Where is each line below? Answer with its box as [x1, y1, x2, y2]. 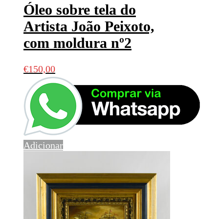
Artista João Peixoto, [23, 18, 154, 35]
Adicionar [23, 140, 63, 151]
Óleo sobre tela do [23, 1, 136, 18]
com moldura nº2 [23, 35, 131, 51]
